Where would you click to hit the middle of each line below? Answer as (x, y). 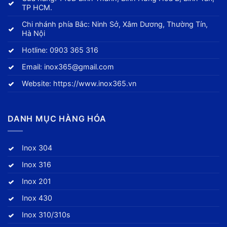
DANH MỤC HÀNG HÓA (57, 118)
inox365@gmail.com (79, 66)
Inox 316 (37, 165)
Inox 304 (37, 148)
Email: (33, 66)
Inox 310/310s (46, 215)
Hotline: (36, 50)
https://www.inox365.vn (95, 83)
